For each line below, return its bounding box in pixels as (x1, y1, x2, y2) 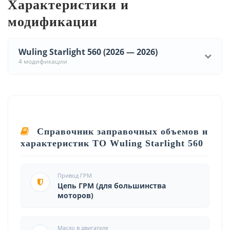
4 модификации (18, 56, 67, 66)
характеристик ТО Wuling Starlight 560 (21, 138, 203, 148)
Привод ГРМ (57, 171, 92, 179)
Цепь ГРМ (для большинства (57, 180, 166, 190)
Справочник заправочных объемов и (34, 126, 208, 137)
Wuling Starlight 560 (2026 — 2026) (18, 46, 158, 57)
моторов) (57, 190, 93, 200)
